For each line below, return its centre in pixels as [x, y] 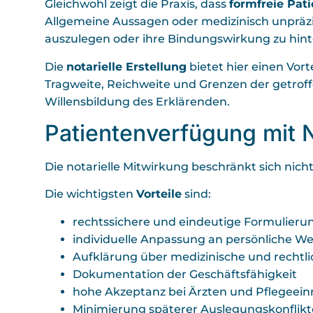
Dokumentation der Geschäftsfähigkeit [185, 274]
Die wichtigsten [90, 194]
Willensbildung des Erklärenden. [137, 101]
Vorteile [159, 194]
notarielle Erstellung [126, 66]
